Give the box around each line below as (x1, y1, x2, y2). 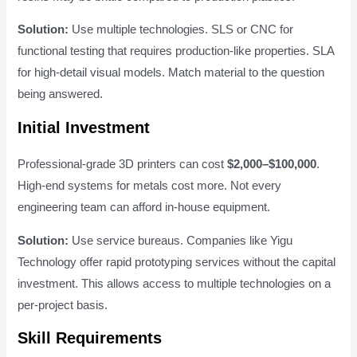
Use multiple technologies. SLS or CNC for (69, 23, 294, 37)
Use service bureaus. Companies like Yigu (69, 233, 293, 247)
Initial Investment (18, 119, 151, 137)
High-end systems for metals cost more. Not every (18, 179, 282, 193)
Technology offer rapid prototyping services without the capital (18, 255, 336, 269)
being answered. (18, 88, 104, 101)
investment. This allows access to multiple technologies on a (18, 277, 331, 290)
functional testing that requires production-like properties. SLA (18, 45, 335, 58)
